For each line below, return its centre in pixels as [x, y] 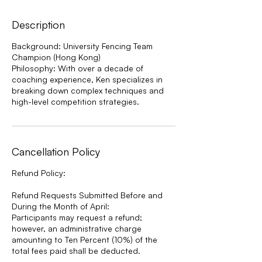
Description [38, 24]
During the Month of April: [61, 206]
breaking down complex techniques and [88, 90]
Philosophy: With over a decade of [77, 68]
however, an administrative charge [77, 228]
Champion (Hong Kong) [56, 57]
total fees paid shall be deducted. [76, 250]
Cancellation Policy [56, 151]
